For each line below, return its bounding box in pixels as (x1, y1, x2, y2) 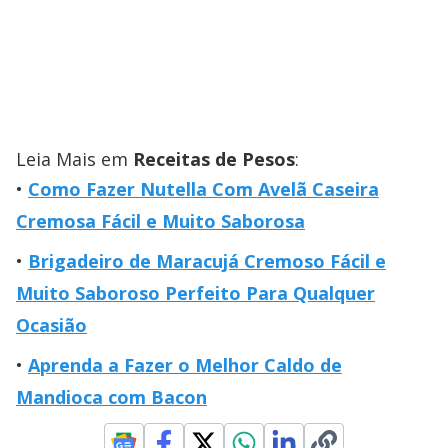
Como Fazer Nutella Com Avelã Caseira (28, 176, 379, 201)
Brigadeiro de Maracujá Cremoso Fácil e (28, 248, 386, 273)
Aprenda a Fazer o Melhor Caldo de (28, 352, 342, 377)
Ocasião (16, 312, 87, 337)
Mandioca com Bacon (16, 384, 207, 409)
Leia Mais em (16, 146, 133, 171)
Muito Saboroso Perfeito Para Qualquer (16, 280, 375, 305)
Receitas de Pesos (133, 146, 295, 171)
